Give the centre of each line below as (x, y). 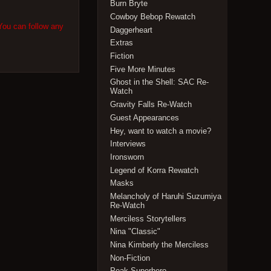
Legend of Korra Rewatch (155, 170)
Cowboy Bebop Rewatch (153, 17)
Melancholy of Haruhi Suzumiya (166, 196)
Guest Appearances (145, 117)
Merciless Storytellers (149, 218)
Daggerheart (132, 30)
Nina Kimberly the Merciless (160, 245)
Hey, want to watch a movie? (161, 131)
